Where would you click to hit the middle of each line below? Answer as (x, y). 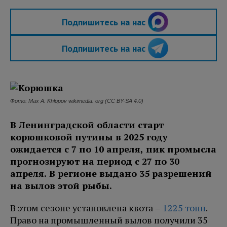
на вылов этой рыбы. (61, 186)
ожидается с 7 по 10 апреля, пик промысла (113, 149)
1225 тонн (184, 208)
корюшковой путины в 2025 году (89, 137)
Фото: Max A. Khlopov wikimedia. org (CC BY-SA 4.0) (77, 101)
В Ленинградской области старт (87, 125)
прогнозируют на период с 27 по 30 (95, 161)
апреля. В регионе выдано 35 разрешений (111, 174)
